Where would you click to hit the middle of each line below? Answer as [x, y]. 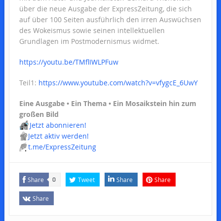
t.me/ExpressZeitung [62, 147]
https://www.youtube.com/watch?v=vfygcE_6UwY [118, 82]
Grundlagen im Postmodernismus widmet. [89, 41]
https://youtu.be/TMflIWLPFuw [69, 62]
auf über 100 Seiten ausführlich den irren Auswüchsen [110, 19]
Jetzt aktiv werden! [58, 136]
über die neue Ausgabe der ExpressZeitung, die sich [105, 8]
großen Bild [39, 114]
